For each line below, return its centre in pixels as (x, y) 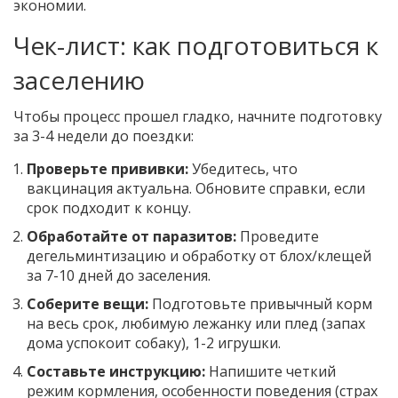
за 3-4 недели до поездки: (103, 136)
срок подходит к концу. (109, 208)
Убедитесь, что (243, 169)
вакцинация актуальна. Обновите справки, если (196, 189)
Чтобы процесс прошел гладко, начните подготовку (198, 117)
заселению (79, 80)
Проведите (278, 237)
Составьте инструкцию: (116, 372)
